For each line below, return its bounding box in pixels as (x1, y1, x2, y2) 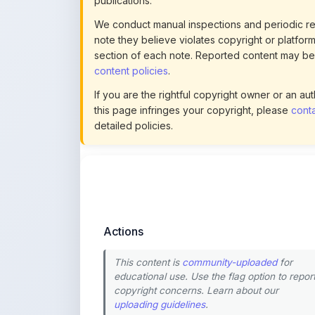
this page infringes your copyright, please (94, 64, 291, 77)
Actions (103, 185, 143, 200)
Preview (200, 297, 245, 311)
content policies (94, 25, 168, 37)
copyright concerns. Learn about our (114, 245, 278, 257)
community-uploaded (182, 217, 277, 229)
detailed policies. (94, 79, 173, 92)
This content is (114, 217, 182, 229)
